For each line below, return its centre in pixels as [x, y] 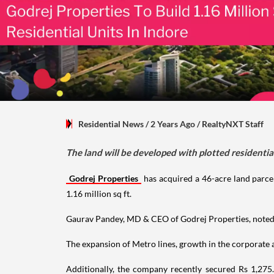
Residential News [111, 124]
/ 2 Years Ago [170, 124]
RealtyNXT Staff [233, 124]
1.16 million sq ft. [99, 193]
